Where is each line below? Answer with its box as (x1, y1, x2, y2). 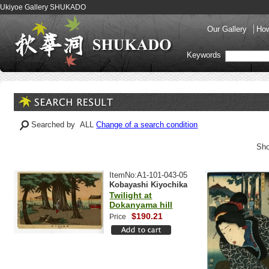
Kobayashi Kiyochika (109, 180, 188, 189)
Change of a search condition (96, 120, 198, 129)
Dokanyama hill (109, 200, 173, 210)
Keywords (187, 50, 223, 60)
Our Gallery (207, 25, 249, 34)
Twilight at (109, 190, 153, 200)
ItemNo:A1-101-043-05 (109, 171, 188, 180)
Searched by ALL (31, 120, 97, 129)
